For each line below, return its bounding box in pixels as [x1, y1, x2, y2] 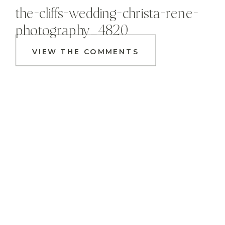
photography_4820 [15, 23, 128, 40]
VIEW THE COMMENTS [32, 47, 140, 56]
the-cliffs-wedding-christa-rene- [15, 6, 198, 23]
